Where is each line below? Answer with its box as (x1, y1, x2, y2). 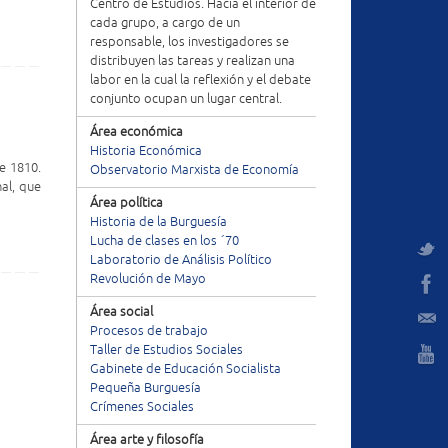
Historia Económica (90, 143, 202, 159)
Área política (90, 195, 163, 211)
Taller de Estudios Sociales (90, 342, 243, 358)
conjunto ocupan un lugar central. (90, 91, 282, 107)
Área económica (90, 124, 183, 140)
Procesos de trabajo (90, 323, 208, 339)
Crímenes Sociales (90, 399, 194, 415)
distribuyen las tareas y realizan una (90, 53, 295, 69)
